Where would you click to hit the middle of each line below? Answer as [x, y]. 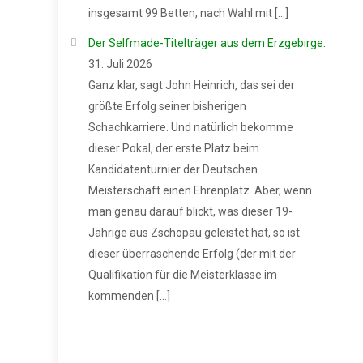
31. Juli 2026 [120, 64]
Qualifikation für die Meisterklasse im [183, 274]
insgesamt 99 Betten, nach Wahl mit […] [188, 13]
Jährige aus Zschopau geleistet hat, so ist [194, 232]
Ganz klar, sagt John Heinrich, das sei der [192, 85]
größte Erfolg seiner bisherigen [167, 106]
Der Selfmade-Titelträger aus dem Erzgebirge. [207, 43]
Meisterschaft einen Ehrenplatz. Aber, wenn [200, 190]
